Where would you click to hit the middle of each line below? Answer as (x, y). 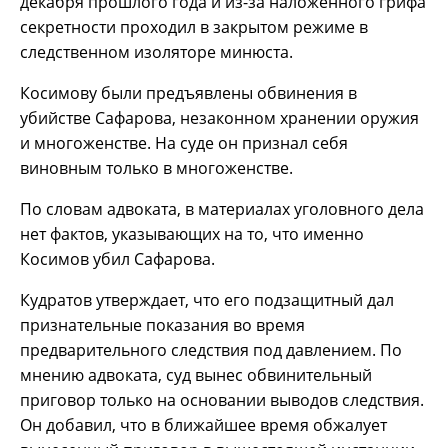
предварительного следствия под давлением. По (211, 350)
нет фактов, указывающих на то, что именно (192, 234)
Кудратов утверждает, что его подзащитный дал (207, 300)
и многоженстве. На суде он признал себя (184, 143)
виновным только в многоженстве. (156, 168)
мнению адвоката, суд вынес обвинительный (196, 375)
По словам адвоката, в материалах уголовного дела (222, 209)
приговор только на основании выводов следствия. (222, 400)
